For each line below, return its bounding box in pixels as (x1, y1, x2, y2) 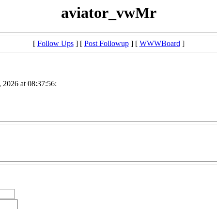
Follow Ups (37, 39, 74, 48)
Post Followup (84, 39, 129, 48)
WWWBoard (139, 39, 180, 48)
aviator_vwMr (61, 4, 156, 21)
